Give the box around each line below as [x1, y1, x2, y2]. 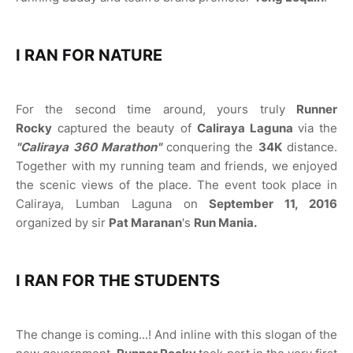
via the [297, 121, 337, 136]
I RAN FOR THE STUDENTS [16, 271, 224, 290]
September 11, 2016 [209, 196, 338, 211]
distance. [281, 139, 337, 154]
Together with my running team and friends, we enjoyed [16, 158, 337, 173]
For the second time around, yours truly [16, 102, 296, 117]
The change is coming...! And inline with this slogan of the [16, 327, 337, 342]
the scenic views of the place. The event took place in [16, 177, 337, 192]
